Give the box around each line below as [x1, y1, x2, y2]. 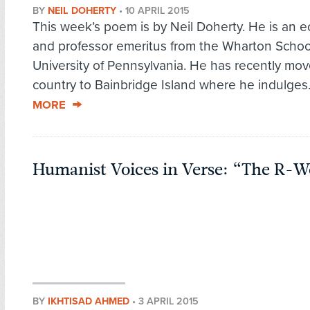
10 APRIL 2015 [125, 5, 190, 17]
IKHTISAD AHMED [48, 295, 129, 308]
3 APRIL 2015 [138, 295, 199, 308]
